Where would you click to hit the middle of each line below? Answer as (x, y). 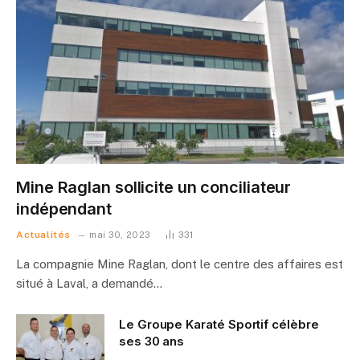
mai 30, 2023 (120, 234)
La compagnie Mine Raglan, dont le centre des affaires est (180, 264)
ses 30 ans (152, 341)
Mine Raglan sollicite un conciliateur (154, 187)
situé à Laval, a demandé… (89, 283)
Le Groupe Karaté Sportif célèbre (219, 324)
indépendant (64, 209)
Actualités (43, 234)
